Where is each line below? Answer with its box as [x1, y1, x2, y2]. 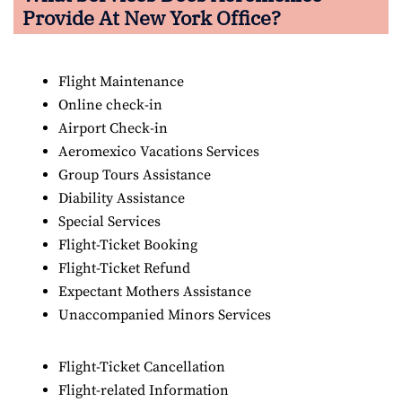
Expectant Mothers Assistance [58, 282, 251, 301]
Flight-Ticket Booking [58, 235, 197, 254]
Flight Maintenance [58, 72, 188, 91]
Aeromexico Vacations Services [58, 142, 259, 161]
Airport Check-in [58, 118, 168, 137]
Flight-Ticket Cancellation [58, 357, 225, 376]
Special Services [58, 212, 161, 231]
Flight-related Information [58, 380, 229, 399]
